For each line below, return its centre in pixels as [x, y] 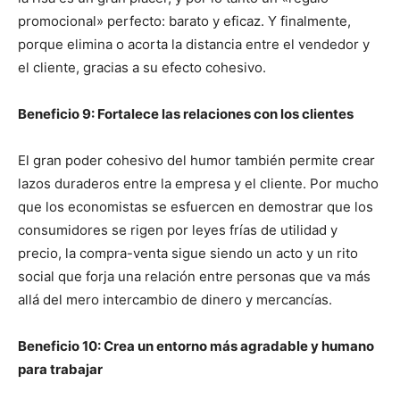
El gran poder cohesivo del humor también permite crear [196, 161]
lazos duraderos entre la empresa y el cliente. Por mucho [198, 184]
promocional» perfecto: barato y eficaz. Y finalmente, [184, 21]
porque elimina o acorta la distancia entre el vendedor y [194, 45]
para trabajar [60, 370]
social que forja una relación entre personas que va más [194, 277]
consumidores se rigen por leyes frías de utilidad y [178, 230]
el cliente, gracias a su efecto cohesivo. [142, 68]
